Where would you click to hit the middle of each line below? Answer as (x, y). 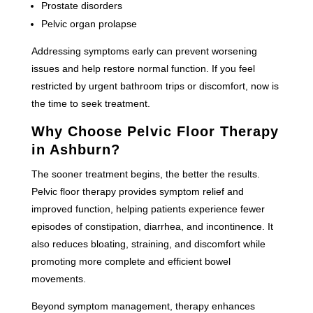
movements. (58, 278)
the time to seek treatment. (90, 103)
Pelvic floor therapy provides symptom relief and (137, 191)
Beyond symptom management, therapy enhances (143, 306)
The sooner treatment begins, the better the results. (145, 174)
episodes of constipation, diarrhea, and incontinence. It (152, 226)
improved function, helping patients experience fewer (148, 209)
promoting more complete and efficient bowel (131, 261)
